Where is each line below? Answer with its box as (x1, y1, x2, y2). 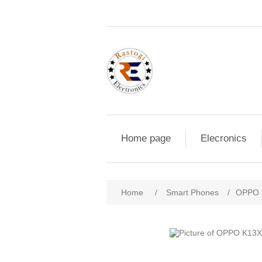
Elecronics (201, 133, 247, 144)
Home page (121, 133, 171, 144)
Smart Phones (166, 188, 219, 197)
